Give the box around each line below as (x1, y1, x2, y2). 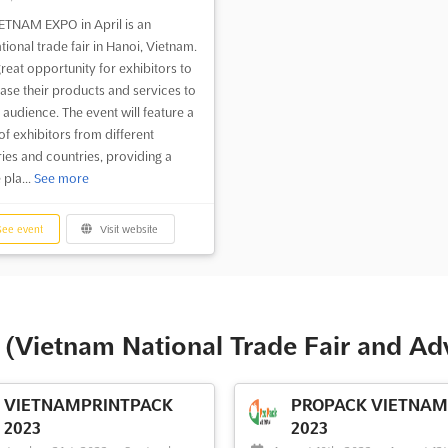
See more (33, 170, 89, 185)
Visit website (97, 223, 159, 235)
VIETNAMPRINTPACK (3, 396, 173, 415)
